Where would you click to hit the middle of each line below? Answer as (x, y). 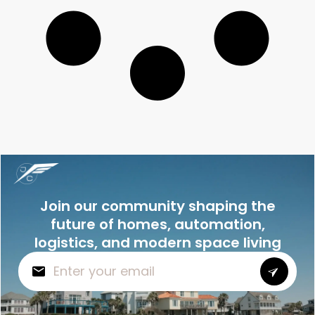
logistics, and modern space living (157, 242)
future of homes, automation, (157, 224)
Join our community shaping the (157, 206)
